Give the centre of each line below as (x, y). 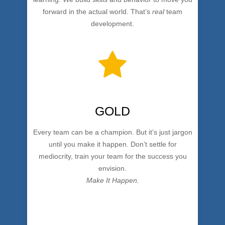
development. (113, 24)
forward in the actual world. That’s (97, 12)
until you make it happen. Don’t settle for (113, 144)
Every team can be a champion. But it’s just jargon (113, 132)
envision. (113, 168)
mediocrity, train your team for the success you (113, 156)
